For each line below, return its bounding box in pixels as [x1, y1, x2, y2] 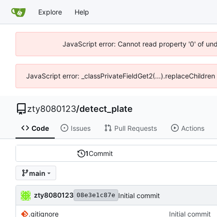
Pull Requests [114, 124, 157, 132]
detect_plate [79, 104, 133, 114]
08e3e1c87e [77, 191, 115, 199]
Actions [181, 124, 204, 132]
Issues [70, 124, 91, 132]
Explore [38, 7, 62, 16]
